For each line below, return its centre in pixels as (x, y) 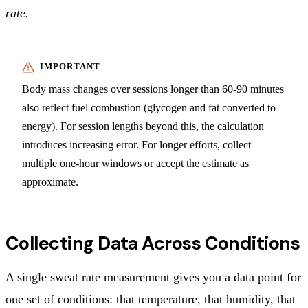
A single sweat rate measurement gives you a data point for (153, 277)
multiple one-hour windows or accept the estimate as (135, 163)
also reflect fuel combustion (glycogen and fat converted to (149, 107)
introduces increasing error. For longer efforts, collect (136, 144)
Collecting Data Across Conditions (153, 243)
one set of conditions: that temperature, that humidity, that (151, 299)
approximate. (50, 181)
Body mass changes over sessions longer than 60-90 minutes (153, 89)
